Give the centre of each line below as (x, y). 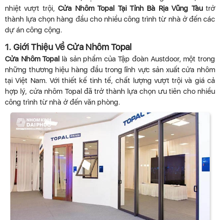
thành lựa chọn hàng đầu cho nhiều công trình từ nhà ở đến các (110, 19)
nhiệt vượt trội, (32, 9)
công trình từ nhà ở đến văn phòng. (63, 102)
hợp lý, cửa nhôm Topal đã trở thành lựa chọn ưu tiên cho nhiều (110, 92)
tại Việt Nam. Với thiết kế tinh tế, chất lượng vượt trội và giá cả (110, 81)
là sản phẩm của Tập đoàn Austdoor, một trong (137, 59)
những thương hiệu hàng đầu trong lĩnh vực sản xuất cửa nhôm (110, 70)
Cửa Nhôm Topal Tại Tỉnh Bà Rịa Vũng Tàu (130, 9)
